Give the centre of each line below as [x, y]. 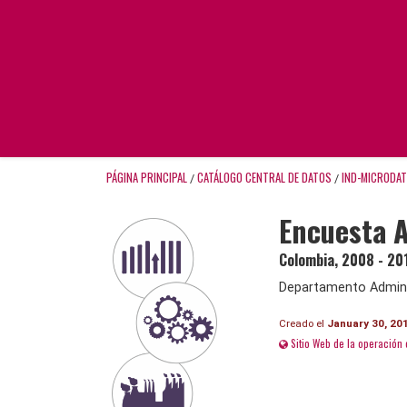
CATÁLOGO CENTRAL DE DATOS [264, 177]
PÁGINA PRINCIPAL [147, 177]
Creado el [303, 323]
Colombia [307, 259]
